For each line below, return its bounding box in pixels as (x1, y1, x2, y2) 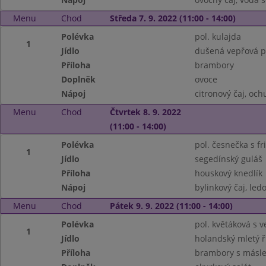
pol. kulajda (194, 31, 241, 42)
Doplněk (61, 74, 96, 85)
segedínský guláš (194, 153, 262, 164)
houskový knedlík (194, 167, 262, 179)
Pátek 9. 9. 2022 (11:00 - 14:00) (109, 200, 233, 211)
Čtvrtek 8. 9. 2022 (109, 106, 181, 118)
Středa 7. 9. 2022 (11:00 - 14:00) (109, 12, 236, 24)
